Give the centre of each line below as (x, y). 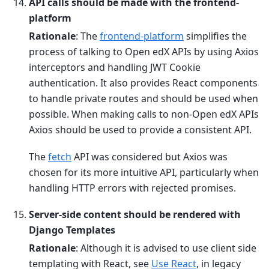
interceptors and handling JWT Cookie (115, 68)
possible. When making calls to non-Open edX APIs (144, 114)
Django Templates (72, 230)
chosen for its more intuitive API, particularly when (144, 172)
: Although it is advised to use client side (166, 248)
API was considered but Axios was (150, 156)
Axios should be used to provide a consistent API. (140, 130)
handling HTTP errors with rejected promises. (132, 188)
